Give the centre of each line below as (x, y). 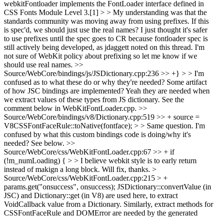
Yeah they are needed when (167, 91)
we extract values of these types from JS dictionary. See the (94, 100)
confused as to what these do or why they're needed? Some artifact (105, 82)
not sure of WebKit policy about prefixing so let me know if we (101, 56)
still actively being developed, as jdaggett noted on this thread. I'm (104, 47)
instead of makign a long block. (52, 169)
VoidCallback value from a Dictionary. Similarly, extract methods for (108, 204)
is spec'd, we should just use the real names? (71, 30)
